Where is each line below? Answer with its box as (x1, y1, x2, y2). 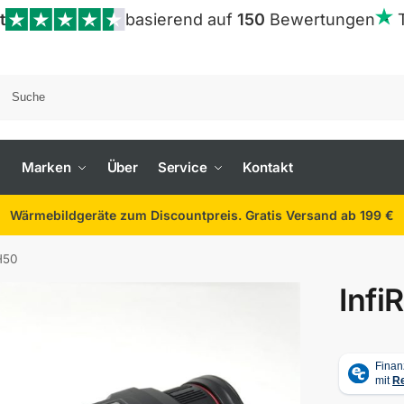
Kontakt (243, 159, 293, 176)
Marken (21, 159, 72, 176)
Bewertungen (265, 10, 376, 29)
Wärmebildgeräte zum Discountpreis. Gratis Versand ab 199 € (10, 207, 394, 223)
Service (157, 159, 207, 176)
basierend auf (125, 10, 238, 29)
